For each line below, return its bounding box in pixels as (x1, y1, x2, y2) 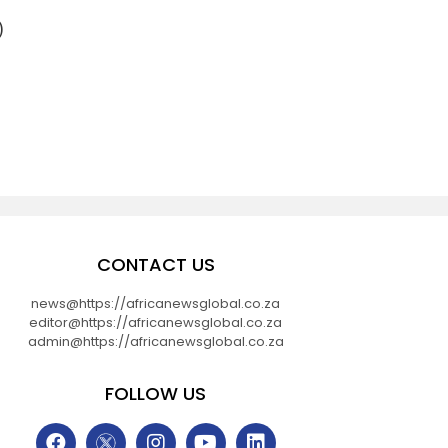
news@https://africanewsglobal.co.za (31, 293, 281, 313)
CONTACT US (96, 251, 215, 277)
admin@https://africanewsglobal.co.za (27, 331, 284, 351)
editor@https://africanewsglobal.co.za (29, 312, 283, 332)
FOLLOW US (105, 380, 207, 406)
